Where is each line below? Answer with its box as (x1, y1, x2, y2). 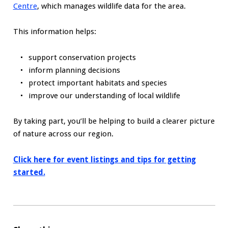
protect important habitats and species (28, 78, 167, 88)
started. (13, 167, 45, 177)
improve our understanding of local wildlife (28, 91, 180, 100)
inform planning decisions (28, 65, 120, 75)
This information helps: (13, 27, 96, 37)
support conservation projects (28, 52, 136, 62)
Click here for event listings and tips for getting (13, 155, 196, 164)
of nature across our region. (13, 129, 113, 139)
